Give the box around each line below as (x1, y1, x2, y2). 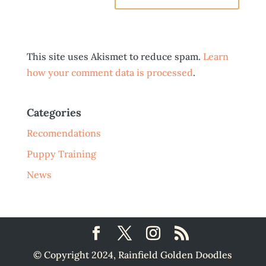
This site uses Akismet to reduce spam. (26, 50, 203, 62)
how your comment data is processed (26, 66, 193, 78)
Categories (26, 106, 81, 119)
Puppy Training (26, 148, 96, 160)
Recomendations (26, 127, 101, 139)
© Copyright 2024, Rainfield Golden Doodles (33, 249, 233, 261)
